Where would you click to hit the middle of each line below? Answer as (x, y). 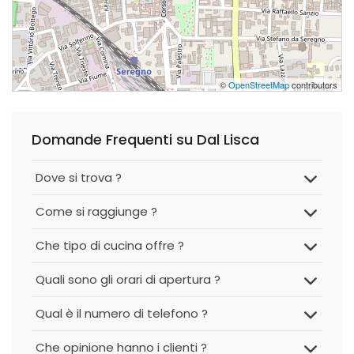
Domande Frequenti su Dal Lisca (145, 139)
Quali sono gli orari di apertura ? (128, 279)
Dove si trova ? (79, 177)
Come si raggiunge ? (96, 211)
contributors (313, 85)
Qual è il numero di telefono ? (122, 313)
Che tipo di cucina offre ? (110, 245)
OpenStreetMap (259, 85)
